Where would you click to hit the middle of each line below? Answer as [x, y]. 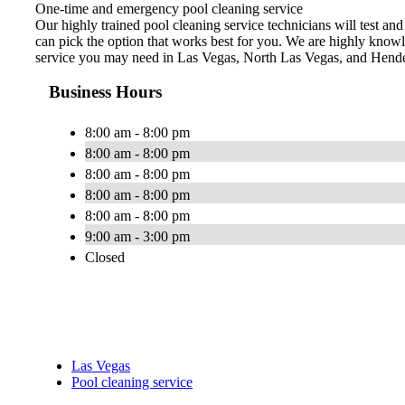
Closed [105, 258]
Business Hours [105, 92]
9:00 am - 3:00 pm [137, 237]
